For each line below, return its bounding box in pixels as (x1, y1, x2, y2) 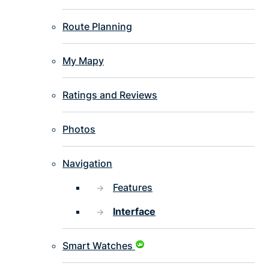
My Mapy (62, 55, 104, 67)
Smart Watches (62, 240, 133, 252)
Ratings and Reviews (62, 89, 157, 101)
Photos (62, 123, 95, 136)
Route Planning (62, 20, 132, 33)
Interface (113, 205, 156, 218)
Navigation (62, 157, 112, 170)
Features (113, 181, 153, 194)
